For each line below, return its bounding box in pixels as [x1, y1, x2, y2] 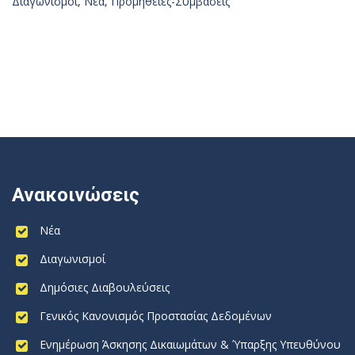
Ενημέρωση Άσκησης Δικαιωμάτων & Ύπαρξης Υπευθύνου [40, 337, 341, 352]
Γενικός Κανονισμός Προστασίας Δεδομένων [40, 308, 272, 323]
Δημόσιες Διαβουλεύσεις [40, 280, 170, 295]
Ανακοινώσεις [12, 184, 139, 206]
